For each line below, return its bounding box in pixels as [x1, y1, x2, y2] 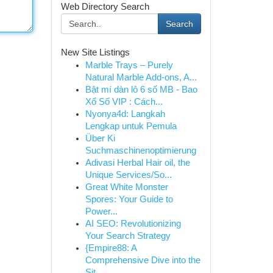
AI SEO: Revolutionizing [85, 219, 181, 229]
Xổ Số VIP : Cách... [85, 97, 163, 107]
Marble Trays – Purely [85, 60, 173, 70]
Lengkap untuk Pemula [85, 121, 177, 131]
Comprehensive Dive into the [85, 255, 200, 265]
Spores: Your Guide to [85, 194, 173, 204]
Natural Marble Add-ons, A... [85, 73, 197, 82]
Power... [85, 207, 118, 216]
